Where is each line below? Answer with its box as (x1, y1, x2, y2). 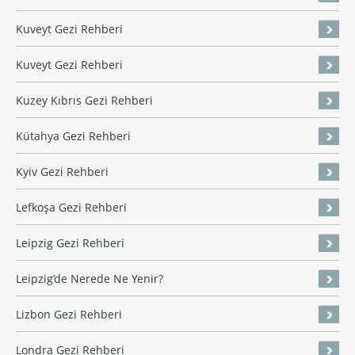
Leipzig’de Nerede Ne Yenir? (16, 271, 163, 287)
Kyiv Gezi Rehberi (16, 164, 109, 180)
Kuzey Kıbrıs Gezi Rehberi (16, 93, 153, 109)
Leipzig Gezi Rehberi (16, 235, 124, 251)
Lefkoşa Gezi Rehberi (16, 200, 127, 216)
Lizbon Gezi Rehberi (16, 307, 122, 323)
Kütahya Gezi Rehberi (16, 128, 131, 144)
